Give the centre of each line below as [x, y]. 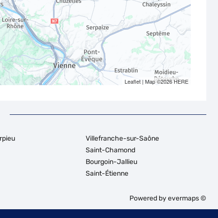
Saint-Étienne [107, 173]
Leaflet [132, 81]
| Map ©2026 [157, 81]
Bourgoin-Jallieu [111, 162]
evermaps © [187, 198]
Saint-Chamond [110, 150]
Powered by [149, 198]
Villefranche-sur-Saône [122, 138]
